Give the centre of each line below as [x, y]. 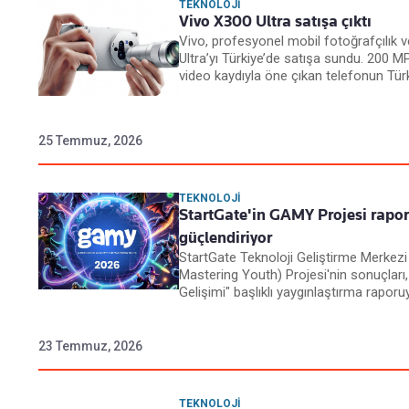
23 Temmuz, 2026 [90, 346]
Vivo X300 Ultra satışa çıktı [275, 21]
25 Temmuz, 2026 [90, 141]
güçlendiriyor [225, 238]
